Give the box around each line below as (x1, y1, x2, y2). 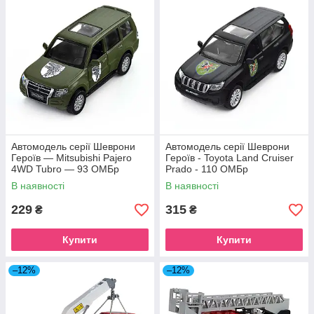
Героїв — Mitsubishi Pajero (11, 152, 132, 163)
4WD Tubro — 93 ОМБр (11, 163, 119, 175)
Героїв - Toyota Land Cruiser (165, 152, 294, 163)
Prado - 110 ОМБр (165, 163, 248, 175)
